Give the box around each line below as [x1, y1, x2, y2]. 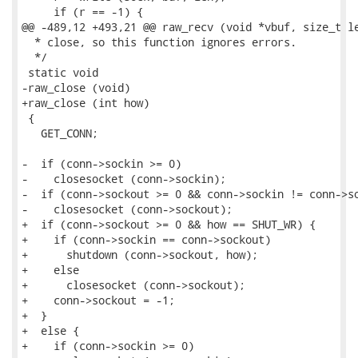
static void [22, 65, 98, 80]
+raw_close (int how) [22, 95, 149, 110]
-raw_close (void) [22, 80, 130, 95]
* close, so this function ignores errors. [22, 34, 296, 50]
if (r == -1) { [22, 4, 143, 19]
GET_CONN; [22, 125, 98, 141]
